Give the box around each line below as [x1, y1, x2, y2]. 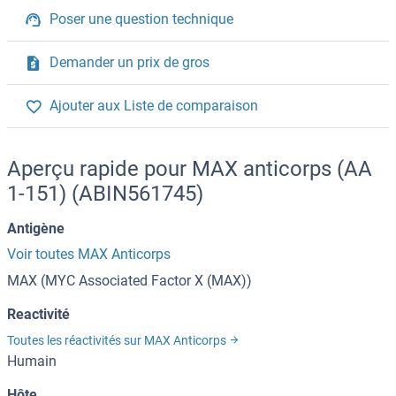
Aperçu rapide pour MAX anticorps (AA [7, 156, 372, 182]
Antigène [7, 220, 65, 238]
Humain [7, 353, 57, 370]
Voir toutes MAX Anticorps [7, 246, 171, 263]
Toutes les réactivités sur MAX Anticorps [7, 333, 229, 348]
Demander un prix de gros [49, 54, 209, 72]
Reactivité [7, 306, 70, 324]
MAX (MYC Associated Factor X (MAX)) [7, 272, 252, 290]
